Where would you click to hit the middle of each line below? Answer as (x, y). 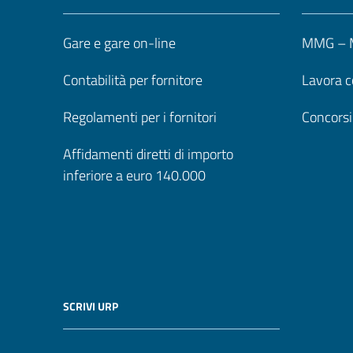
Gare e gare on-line (119, 43)
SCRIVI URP (91, 306)
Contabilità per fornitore (133, 80)
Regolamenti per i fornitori (140, 117)
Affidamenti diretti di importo (148, 154)
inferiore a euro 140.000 (134, 175)
